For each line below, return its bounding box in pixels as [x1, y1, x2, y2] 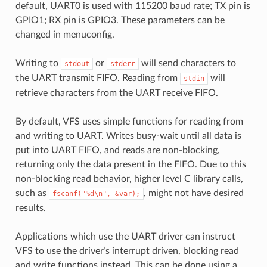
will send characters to [138, 58, 236, 68]
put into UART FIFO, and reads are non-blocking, [15, 145, 220, 155]
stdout [64, 59, 89, 68]
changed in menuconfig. [15, 29, 114, 39]
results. [15, 203, 46, 213]
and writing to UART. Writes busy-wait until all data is [15, 131, 241, 141]
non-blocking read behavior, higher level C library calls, [15, 173, 243, 184]
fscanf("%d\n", [52, 189, 111, 198]
